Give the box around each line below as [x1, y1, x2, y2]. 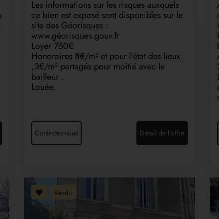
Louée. [31, 81, 55, 94]
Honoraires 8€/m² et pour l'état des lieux [31, 50, 180, 63]
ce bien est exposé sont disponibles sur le [31, 9, 183, 22]
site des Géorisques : [31, 19, 108, 32]
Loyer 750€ [31, 40, 73, 53]
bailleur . [31, 70, 64, 84]
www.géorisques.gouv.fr [31, 29, 120, 43]
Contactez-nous [35, 128, 78, 138]
